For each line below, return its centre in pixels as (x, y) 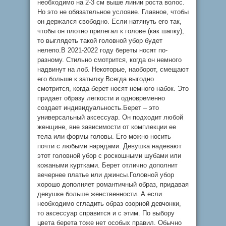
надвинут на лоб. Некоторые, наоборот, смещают (113, 69)
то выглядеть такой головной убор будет (100, 41)
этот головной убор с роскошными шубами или (109, 156)
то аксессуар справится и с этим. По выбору (106, 213)
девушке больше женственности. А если (100, 194)
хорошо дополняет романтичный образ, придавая (113, 184)
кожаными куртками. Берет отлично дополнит (107, 165)
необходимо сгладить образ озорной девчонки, (109, 204)
